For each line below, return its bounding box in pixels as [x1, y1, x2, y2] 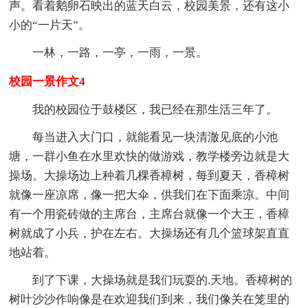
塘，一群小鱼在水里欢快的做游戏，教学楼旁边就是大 [9, 149, 290, 163]
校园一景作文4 [9, 74, 86, 88]
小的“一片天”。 [9, 18, 91, 32]
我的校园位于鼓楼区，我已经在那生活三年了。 [32, 102, 278, 116]
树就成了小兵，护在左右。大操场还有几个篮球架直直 [9, 226, 290, 240]
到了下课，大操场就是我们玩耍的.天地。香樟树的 [32, 273, 293, 287]
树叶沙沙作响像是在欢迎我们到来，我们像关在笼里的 [9, 292, 290, 306]
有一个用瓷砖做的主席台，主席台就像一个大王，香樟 [9, 207, 290, 221]
